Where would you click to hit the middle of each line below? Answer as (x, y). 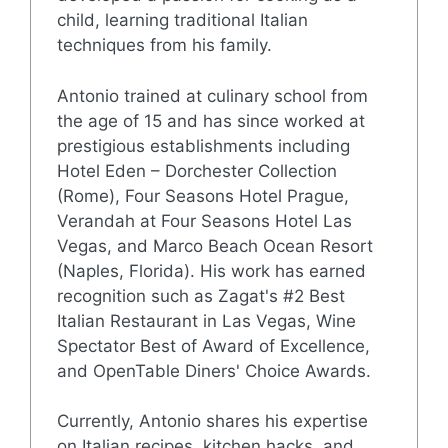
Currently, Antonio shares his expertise (212, 421)
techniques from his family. (164, 45)
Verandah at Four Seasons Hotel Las (204, 220)
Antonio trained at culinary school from (212, 95)
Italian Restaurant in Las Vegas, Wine (206, 320)
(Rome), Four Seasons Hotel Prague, (202, 195)
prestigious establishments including (203, 145)
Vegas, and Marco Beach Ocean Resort (214, 245)
